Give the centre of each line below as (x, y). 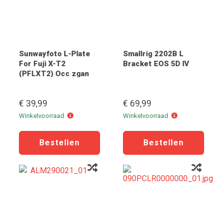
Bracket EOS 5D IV (156, 64)
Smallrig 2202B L (153, 54)
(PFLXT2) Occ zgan (54, 74)
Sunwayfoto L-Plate (55, 54)
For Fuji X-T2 (42, 64)
